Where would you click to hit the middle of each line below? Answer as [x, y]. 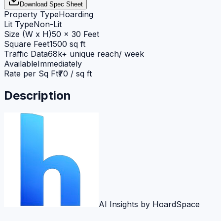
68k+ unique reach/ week [96, 54]
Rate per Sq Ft [31, 73]
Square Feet [27, 44]
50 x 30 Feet [75, 34]
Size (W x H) [28, 34]
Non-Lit [48, 24]
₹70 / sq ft [75, 73]
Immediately [60, 63]
